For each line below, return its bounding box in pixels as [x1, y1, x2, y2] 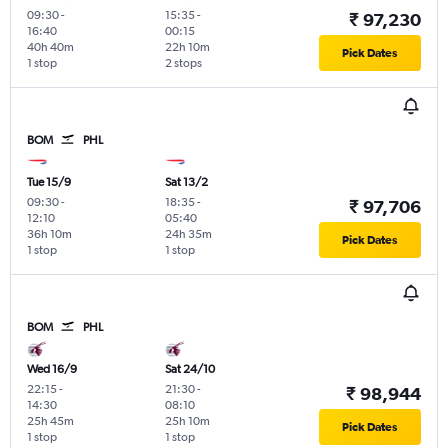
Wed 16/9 [27, 361, 77, 376]
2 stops [164, 55, 202, 70]
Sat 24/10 [164, 361, 215, 376]
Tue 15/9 [27, 174, 71, 189]
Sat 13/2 [164, 174, 208, 189]
